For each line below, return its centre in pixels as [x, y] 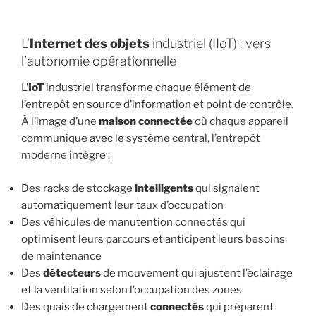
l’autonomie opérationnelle [99, 61]
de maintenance [61, 256]
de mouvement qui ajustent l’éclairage [197, 273]
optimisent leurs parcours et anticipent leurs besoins [153, 239]
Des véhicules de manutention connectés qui [133, 222]
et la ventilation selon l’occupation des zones [132, 290]
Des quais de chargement [86, 306]
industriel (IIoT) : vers [210, 43]
